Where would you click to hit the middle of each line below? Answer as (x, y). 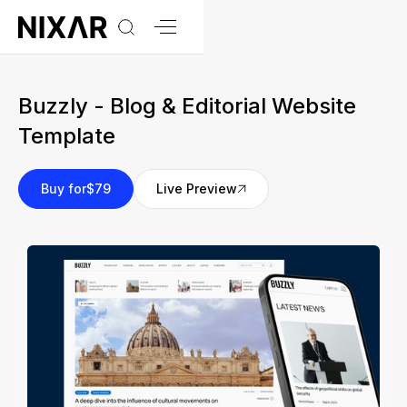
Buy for (64, 189)
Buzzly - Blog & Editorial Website (187, 106)
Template (67, 136)
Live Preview (197, 189)
